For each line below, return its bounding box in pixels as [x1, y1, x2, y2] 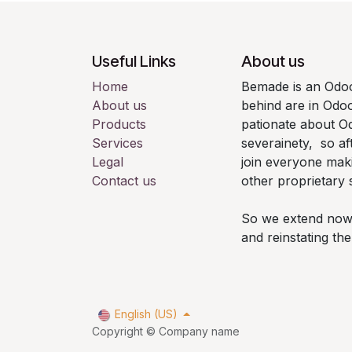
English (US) [114, 307, 178, 321]
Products [92, 116, 146, 132]
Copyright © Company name [92, 324, 240, 339]
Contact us [92, 173, 156, 189]
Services [92, 135, 143, 151]
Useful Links [92, 52, 176, 71]
